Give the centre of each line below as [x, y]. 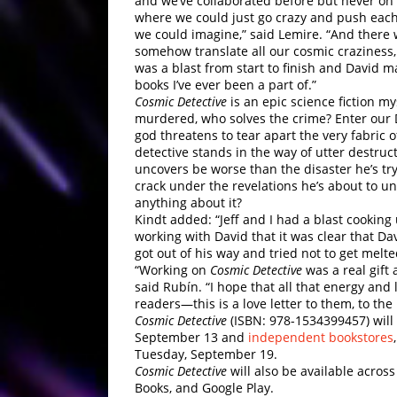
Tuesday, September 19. [206, 354]
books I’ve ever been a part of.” [226, 84]
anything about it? [188, 202]
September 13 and [191, 337]
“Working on [172, 269]
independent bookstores [321, 337]
